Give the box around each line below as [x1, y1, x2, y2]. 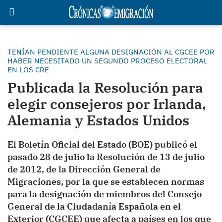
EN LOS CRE [7, 65, 49, 74]
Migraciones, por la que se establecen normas [7, 176, 204, 187]
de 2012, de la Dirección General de [7, 164, 161, 175]
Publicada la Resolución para [7, 78, 203, 97]
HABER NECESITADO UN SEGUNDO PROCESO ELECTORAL [7, 56, 208, 65]
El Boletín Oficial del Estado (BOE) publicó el [7, 139, 197, 150]
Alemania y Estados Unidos [7, 111, 189, 129]
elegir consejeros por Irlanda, [7, 95, 206, 113]
